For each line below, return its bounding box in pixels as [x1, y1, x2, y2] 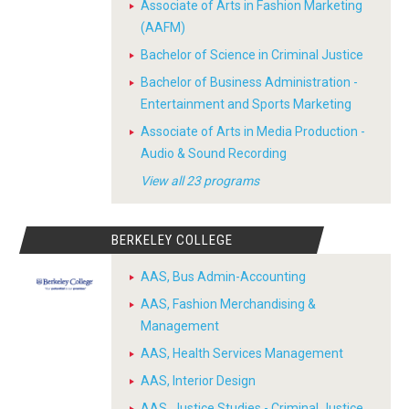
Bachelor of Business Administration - [141, 75, 358, 89]
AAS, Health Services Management [141, 346, 343, 361]
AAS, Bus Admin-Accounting [141, 269, 306, 284]
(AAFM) [141, 20, 185, 35]
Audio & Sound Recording [141, 146, 287, 161]
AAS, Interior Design [141, 373, 256, 388]
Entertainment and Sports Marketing [141, 97, 351, 111]
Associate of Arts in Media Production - [141, 124, 365, 139]
